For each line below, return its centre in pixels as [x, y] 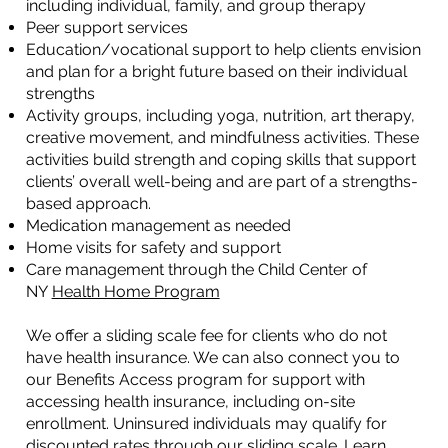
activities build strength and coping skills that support [220, 159]
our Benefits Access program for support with [195, 379]
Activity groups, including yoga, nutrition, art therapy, [220, 115]
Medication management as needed [158, 225]
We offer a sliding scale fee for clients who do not [206, 335]
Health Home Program [135, 291]
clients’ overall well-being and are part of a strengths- [221, 181]
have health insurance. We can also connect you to [212, 357]
